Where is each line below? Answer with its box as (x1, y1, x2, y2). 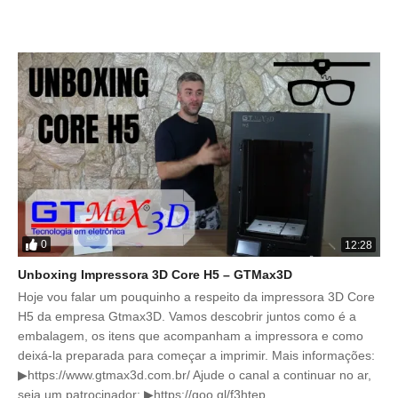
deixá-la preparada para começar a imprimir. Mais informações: (18, 347, 375, 362)
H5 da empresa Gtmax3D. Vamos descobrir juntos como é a (18, 308, 356, 323)
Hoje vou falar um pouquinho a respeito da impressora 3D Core (18, 289, 375, 304)
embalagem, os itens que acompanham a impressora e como (18, 328, 363, 343)
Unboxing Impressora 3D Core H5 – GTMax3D (18, 267, 292, 282)
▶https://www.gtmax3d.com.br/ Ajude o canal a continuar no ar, (18, 367, 371, 382)
